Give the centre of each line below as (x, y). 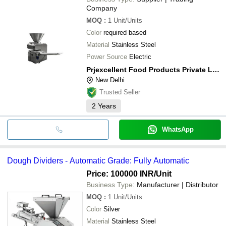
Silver (112, 209)
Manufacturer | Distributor (178, 184)
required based (125, 32)
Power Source (107, 56)
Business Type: (110, 184)
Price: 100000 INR (120, 174)
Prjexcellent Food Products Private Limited (216, 69)
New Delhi (110, 80)
